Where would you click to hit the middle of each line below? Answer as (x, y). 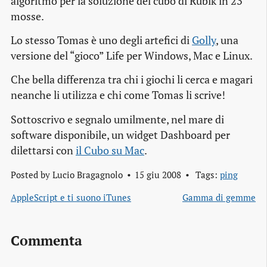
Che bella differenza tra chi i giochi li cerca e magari (132, 80)
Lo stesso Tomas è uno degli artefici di (101, 41)
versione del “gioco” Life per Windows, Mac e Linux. (132, 56)
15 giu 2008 (158, 174)
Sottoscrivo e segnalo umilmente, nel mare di (117, 119)
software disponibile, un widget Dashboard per (120, 135)
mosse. (27, 17)
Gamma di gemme (219, 197)
